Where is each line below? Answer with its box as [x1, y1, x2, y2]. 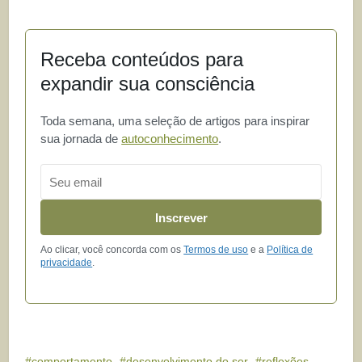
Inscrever [154, 210, 208, 225]
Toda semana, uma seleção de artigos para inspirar [40, 114, 310, 128]
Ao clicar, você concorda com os [40, 244, 184, 256]
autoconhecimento [121, 132, 219, 146]
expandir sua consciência [40, 73, 255, 95]
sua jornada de [40, 132, 122, 146]
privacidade [40, 257, 93, 269]
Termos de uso [183, 244, 249, 256]
